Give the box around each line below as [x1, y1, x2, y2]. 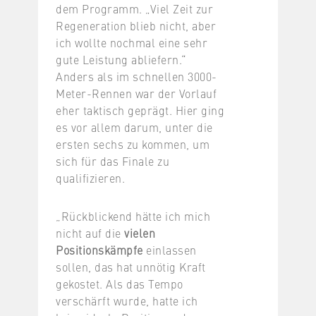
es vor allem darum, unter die [56, 119, 213, 135]
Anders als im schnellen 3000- [56, 68, 217, 84]
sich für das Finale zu [56, 152, 169, 169]
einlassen [142, 241, 197, 257]
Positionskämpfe [56, 241, 143, 257]
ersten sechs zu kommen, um [56, 135, 209, 152]
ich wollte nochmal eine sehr [56, 34, 207, 50]
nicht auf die [56, 224, 124, 241]
